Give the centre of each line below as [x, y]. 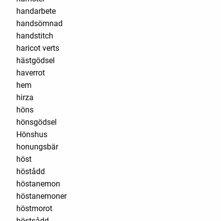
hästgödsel [36, 60]
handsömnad [39, 23]
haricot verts [38, 48]
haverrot [31, 73]
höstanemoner [41, 196]
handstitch [35, 36]
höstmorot [34, 208]
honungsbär [37, 147]
